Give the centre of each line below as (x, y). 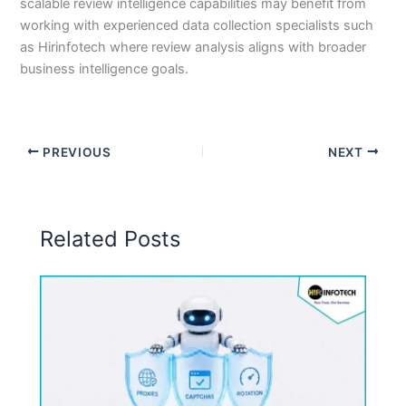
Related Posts (111, 238)
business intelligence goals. (105, 69)
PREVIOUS (75, 152)
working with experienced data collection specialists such (197, 26)
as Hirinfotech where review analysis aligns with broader (193, 48)
